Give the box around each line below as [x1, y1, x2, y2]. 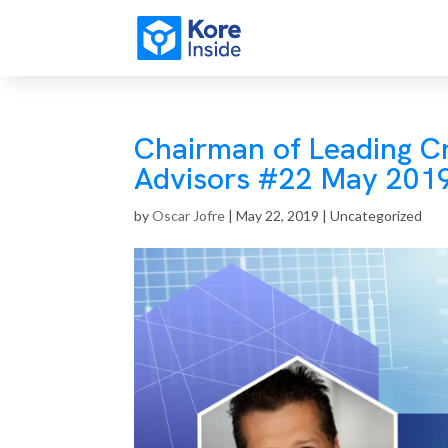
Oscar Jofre [152, 207, 226, 224]
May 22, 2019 [236, 207, 320, 224]
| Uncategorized [319, 207, 423, 224]
